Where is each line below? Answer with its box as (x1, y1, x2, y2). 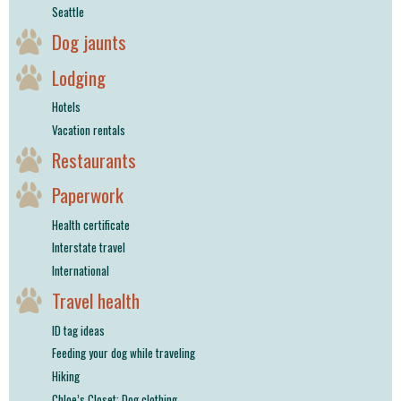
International (52, 261, 109, 280)
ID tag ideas (52, 320, 105, 339)
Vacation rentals (52, 120, 125, 139)
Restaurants (52, 145, 136, 174)
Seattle (52, 3, 84, 21)
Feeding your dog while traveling (52, 344, 195, 363)
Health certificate (52, 215, 130, 234)
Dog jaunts (52, 28, 126, 56)
